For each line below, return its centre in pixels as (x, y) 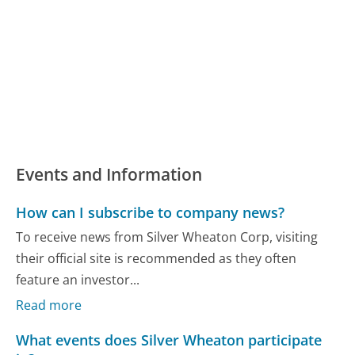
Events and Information (109, 175)
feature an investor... (78, 280)
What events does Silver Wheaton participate (169, 340)
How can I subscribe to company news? (151, 212)
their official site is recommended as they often (157, 259)
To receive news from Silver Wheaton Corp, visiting (167, 237)
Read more (49, 305)
